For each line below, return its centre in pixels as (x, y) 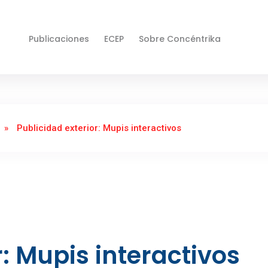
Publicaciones (59, 39)
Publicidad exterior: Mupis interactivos (99, 128)
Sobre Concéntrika (180, 39)
